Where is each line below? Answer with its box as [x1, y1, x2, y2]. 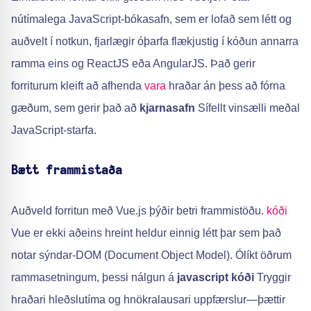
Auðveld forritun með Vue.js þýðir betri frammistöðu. [11, 205, 267, 217]
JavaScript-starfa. [11, 124, 96, 136]
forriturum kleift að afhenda [11, 80, 144, 92]
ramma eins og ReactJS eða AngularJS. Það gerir [11, 58, 255, 69]
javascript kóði [177, 271, 254, 283]
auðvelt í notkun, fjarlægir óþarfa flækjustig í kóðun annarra [11, 35, 299, 47]
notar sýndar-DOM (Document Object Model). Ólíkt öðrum [11, 249, 292, 261]
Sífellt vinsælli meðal [195, 102, 300, 114]
